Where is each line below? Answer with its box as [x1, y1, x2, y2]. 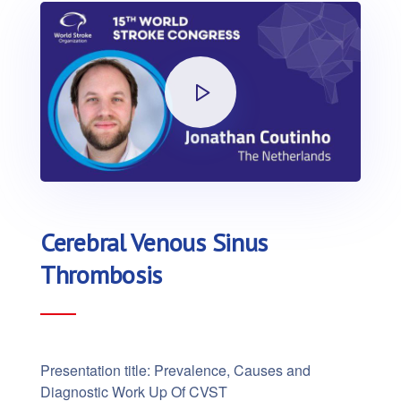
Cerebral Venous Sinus [40, 226, 269, 260]
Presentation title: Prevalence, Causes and [40, 360, 311, 381]
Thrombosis [40, 258, 163, 292]
